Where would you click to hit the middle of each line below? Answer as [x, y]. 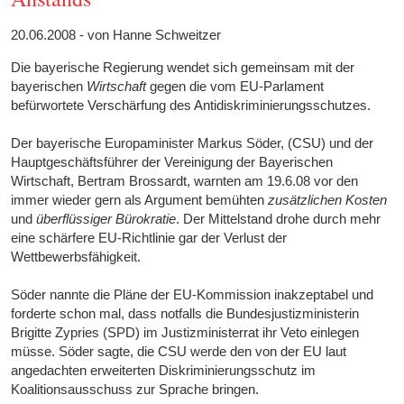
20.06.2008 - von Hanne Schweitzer [116, 35]
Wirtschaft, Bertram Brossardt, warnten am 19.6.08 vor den [185, 181]
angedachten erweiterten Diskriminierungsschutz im [164, 371]
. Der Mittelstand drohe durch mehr [279, 219]
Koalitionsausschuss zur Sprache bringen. [135, 390]
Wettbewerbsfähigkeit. [76, 257]
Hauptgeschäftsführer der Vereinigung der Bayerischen [172, 162]
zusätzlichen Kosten [328, 200]
